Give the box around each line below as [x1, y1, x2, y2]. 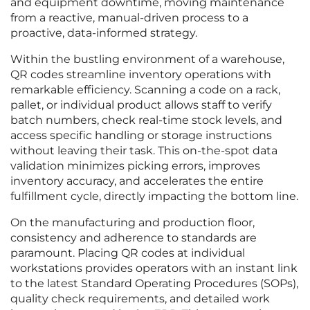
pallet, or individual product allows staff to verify [10, 98, 272, 112]
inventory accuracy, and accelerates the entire [10, 174, 264, 188]
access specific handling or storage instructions [10, 129, 272, 143]
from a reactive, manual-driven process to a [10, 11, 248, 25]
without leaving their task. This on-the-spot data [10, 144, 277, 158]
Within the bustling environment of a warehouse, [10, 53, 284, 66]
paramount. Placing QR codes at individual [10, 246, 245, 260]
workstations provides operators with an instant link [10, 262, 298, 275]
